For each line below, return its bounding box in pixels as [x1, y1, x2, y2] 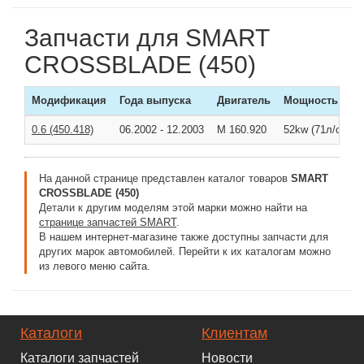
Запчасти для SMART [24, 24, 269, 51]
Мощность [284, 94, 338, 106]
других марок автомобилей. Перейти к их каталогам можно [39, 245, 331, 258]
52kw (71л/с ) [284, 123, 348, 136]
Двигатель [217, 94, 271, 106]
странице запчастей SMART [39, 216, 176, 228]
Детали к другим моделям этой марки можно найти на [39, 201, 307, 214]
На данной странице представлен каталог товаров [39, 172, 291, 184]
